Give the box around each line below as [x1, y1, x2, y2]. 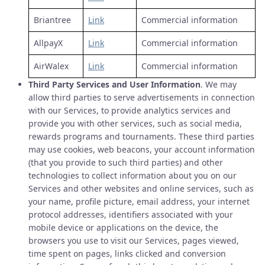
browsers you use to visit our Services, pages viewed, [28, 235, 239, 246]
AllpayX [34, 37, 63, 49]
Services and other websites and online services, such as [28, 183, 254, 194]
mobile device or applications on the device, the [28, 222, 218, 233]
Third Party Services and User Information [28, 79, 201, 90]
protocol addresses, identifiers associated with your [28, 209, 233, 220]
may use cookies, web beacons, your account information [28, 144, 255, 155]
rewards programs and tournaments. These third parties [28, 131, 254, 142]
